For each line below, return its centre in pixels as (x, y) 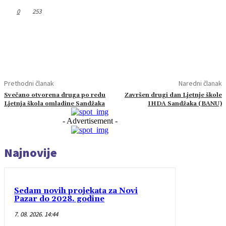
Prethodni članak (29, 83)
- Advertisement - (90, 121)
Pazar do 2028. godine (59, 199)
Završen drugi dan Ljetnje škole (173, 95)
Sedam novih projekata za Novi (76, 191)
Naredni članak (200, 83)
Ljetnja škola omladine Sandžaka (54, 103)
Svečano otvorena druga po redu (55, 95)
